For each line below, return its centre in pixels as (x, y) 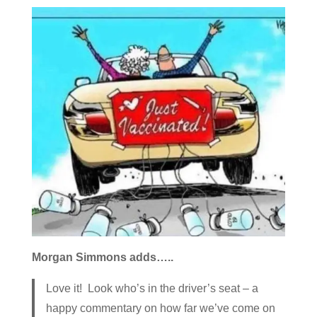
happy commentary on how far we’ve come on (160, 309)
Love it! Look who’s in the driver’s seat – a (152, 289)
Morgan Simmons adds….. (102, 258)
